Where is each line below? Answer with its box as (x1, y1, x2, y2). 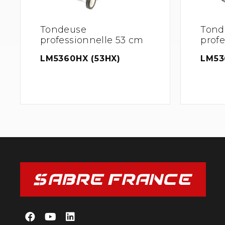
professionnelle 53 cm (40, 34, 144, 46)
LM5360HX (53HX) (40, 53, 121, 63)
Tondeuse (40, 24, 86, 35)
